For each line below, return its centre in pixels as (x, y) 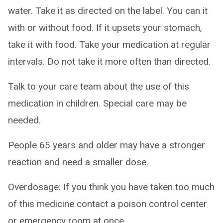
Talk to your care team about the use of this (99, 86)
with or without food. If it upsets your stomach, (105, 28)
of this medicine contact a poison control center (108, 204)
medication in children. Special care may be (97, 103)
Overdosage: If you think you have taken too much (111, 187)
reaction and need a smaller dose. (78, 162)
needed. (24, 120)
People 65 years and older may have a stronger (107, 145)
